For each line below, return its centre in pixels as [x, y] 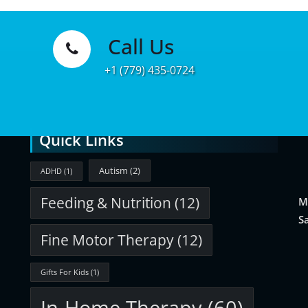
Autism [113, 170]
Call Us [141, 46]
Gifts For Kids [65, 272]
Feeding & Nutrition [106, 203]
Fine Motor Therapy [107, 240]
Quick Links [81, 140]
